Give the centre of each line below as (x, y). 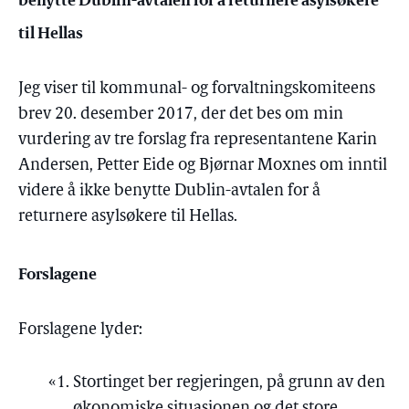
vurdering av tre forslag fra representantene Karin (198, 140)
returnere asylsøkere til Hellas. (128, 217)
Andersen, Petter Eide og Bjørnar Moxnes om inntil (203, 166)
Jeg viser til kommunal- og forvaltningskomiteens (197, 89)
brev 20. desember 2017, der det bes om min (181, 115)
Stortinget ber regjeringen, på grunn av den (229, 383)
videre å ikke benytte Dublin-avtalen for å (169, 191)
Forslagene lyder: (80, 330)
